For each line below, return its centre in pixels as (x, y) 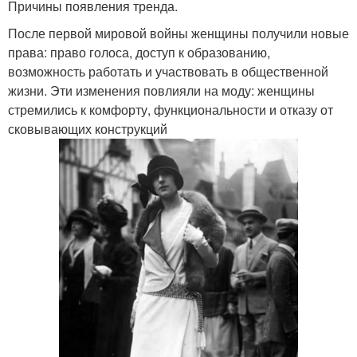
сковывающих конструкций (88, 129)
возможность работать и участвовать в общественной (168, 71)
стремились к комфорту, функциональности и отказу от (171, 110)
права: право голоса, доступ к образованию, (139, 52)
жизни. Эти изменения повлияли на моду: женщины (161, 90)
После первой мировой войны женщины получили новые (178, 33)
